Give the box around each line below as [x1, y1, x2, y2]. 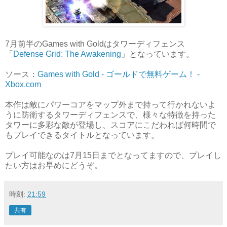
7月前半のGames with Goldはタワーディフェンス [5, 39, 185, 48]
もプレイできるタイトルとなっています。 [5, 130, 159, 139]
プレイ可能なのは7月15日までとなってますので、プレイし [5, 150, 221, 160]
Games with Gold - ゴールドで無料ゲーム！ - [37, 69, 200, 79]
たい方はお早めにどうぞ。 [5, 161, 102, 170]
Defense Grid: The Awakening [13, 49, 121, 58]
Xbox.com [5, 80, 41, 89]
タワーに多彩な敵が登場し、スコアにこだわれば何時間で [5, 120, 216, 129]
